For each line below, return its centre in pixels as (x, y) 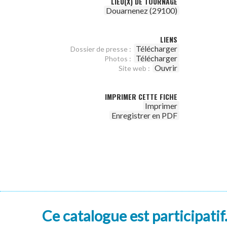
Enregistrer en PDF (144, 115)
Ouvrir (166, 68)
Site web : (134, 68)
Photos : (118, 59)
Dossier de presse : (101, 49)
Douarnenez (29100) (142, 10)
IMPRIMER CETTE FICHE (141, 97)
